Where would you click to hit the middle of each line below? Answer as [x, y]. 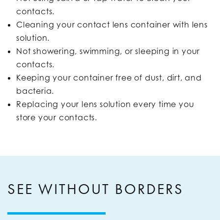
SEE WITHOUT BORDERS [96, 189]
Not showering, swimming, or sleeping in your [108, 51]
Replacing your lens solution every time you [105, 104]
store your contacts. [57, 118]
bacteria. [35, 91]
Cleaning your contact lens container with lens [112, 25]
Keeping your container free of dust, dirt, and [109, 78]
